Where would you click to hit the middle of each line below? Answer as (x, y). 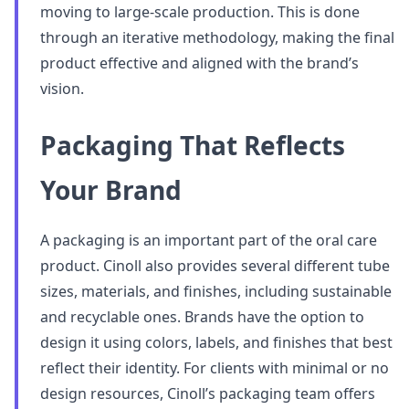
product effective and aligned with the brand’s (199, 63)
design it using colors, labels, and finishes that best (216, 342)
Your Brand (111, 190)
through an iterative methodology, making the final (217, 37)
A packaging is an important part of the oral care (209, 240)
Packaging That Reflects (193, 145)
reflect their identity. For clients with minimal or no (215, 368)
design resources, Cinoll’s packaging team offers (208, 393)
